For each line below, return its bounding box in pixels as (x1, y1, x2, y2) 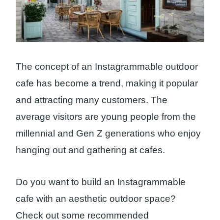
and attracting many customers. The (16, 94, 167, 105)
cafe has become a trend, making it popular (16, 78, 198, 88)
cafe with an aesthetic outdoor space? (16, 193, 176, 204)
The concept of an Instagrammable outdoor (16, 61, 198, 72)
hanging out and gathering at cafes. (16, 144, 165, 155)
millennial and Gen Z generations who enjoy (16, 128, 201, 138)
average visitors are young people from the (16, 111, 196, 122)
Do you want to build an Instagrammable (16, 176, 186, 187)
